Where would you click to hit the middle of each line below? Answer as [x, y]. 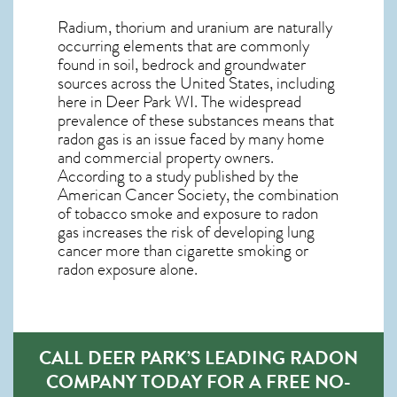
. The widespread [248, 101]
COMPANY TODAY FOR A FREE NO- [198, 381]
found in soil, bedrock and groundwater [182, 64]
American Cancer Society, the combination [198, 195]
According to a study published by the [178, 176]
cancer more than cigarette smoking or [183, 250]
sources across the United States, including [196, 83]
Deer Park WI [150, 101]
